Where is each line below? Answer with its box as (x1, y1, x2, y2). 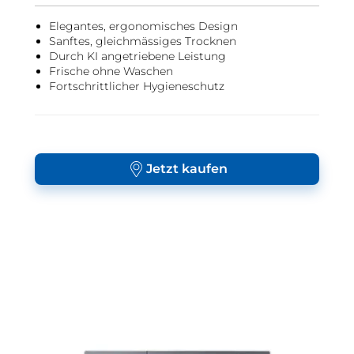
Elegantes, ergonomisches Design (49, 19, 238, 33)
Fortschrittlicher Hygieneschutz (49, 79, 224, 93)
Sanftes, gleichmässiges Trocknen (49, 34, 236, 48)
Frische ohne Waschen (49, 64, 173, 78)
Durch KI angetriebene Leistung (49, 49, 226, 63)
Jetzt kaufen (146, 161, 228, 176)
